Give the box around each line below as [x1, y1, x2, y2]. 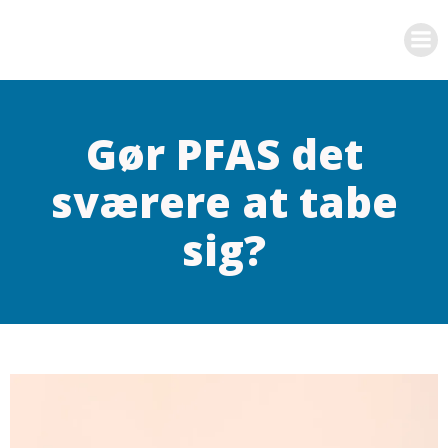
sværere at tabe [50, 173, 398, 230]
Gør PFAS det [85, 125, 363, 182]
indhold [223, 48, 279, 70]
